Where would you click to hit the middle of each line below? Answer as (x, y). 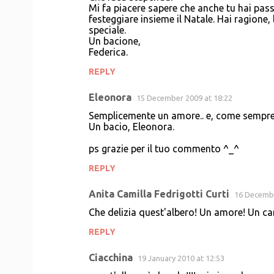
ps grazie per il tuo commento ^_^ (164, 149)
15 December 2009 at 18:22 (184, 98)
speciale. (107, 30)
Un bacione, (115, 41)
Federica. (108, 52)
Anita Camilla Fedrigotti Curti (159, 194)
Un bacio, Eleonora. (131, 127)
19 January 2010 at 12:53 (181, 258)
